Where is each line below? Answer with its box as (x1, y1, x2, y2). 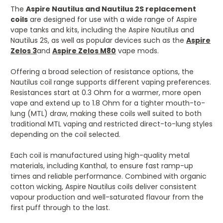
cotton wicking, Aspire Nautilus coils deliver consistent (10, 181, 197, 192)
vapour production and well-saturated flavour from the (10, 192, 204, 202)
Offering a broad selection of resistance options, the (10, 66, 194, 77)
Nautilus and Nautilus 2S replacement (50, 3, 196, 14)
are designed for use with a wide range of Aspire (28, 14, 197, 24)
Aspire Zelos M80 (52, 45, 116, 56)
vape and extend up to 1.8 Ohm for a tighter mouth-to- (10, 98, 205, 108)
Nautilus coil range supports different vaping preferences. (10, 77, 211, 87)
